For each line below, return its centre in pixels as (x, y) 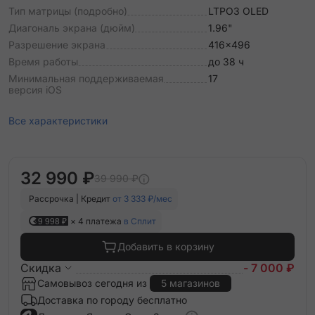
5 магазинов (191, 283)
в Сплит (140, 221)
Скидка (41, 268)
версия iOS (35, 90)
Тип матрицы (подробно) (68, 11)
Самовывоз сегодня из (94, 283)
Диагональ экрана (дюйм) (72, 28)
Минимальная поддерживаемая (86, 78)
